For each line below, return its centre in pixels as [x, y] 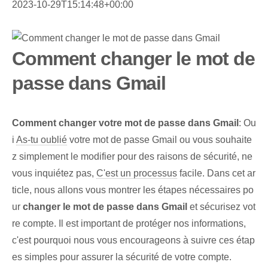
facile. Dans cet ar [216, 173]
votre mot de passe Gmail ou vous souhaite [159, 140]
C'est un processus [137, 173]
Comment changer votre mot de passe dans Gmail [125, 123]
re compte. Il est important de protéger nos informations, [129, 224]
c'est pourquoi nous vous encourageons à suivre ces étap [133, 240]
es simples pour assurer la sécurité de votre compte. [122, 257]
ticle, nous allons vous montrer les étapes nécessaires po [133, 190]
